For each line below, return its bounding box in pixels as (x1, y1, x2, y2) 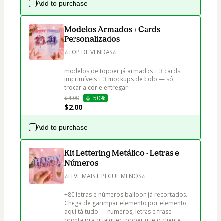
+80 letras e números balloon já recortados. (64, 190, 187, 199)
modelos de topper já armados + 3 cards (64, 67, 182, 75)
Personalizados (64, 34, 120, 44)
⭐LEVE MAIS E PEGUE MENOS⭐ (64, 172, 147, 180)
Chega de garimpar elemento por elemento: (64, 199, 189, 207)
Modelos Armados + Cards (64, 24, 160, 34)
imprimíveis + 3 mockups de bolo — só (64, 75, 175, 83)
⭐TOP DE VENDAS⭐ (64, 48, 116, 56)
